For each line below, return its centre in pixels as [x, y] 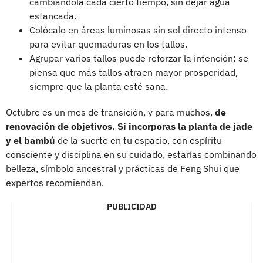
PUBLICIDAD [131, 207]
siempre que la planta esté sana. [99, 87]
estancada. [53, 16]
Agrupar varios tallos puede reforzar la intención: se [139, 58]
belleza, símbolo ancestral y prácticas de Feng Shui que [123, 169]
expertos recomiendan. [55, 183]
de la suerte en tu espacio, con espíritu [139, 141]
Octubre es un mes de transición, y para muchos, [110, 112]
